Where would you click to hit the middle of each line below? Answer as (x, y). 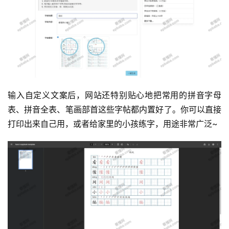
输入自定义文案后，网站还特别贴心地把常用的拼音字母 (114, 95)
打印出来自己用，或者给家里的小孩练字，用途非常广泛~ (113, 124)
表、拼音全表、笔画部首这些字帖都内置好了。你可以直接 (114, 109)
